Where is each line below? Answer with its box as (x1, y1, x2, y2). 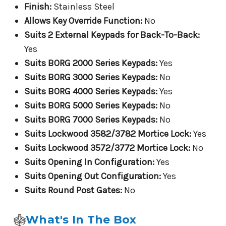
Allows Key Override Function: (24, 15, 142, 27)
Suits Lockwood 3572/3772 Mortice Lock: (24, 142, 190, 154)
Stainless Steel (51, 1, 115, 13)
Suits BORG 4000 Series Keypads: (24, 86, 157, 97)
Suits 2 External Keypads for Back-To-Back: (24, 29, 200, 41)
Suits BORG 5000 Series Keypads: (24, 100, 157, 111)
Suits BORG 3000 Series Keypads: (24, 72, 157, 83)
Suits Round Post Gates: (24, 185, 122, 196)
